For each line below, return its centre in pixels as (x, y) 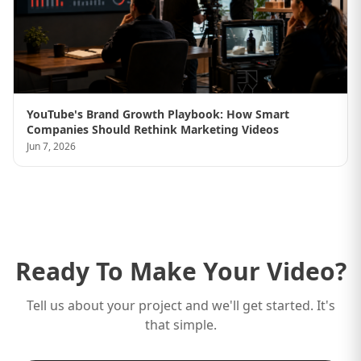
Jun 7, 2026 (51, 147)
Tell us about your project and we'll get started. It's (180, 306)
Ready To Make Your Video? (180, 272)
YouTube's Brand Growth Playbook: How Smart (158, 114)
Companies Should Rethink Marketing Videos (153, 130)
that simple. (180, 325)
